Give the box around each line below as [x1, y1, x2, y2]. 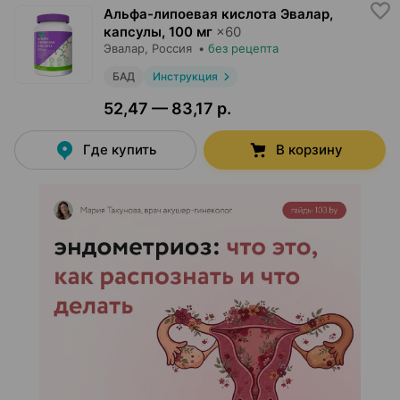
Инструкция [152, 70, 218, 83]
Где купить [83, 141, 156, 158]
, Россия [145, 41, 192, 55]
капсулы [104, 23, 162, 40]
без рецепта [208, 41, 279, 55]
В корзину [275, 141, 343, 158]
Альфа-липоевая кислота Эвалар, [104, 5, 333, 22]
